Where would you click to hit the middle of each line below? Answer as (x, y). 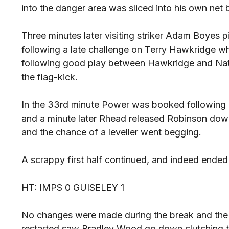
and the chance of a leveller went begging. (111, 132)
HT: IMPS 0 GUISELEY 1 (73, 188)
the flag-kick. (50, 77)
